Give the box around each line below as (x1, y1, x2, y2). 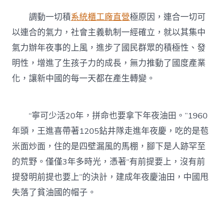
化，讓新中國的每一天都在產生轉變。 (12, 73, 156, 85)
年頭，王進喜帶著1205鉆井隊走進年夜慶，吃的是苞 (12, 125, 209, 137)
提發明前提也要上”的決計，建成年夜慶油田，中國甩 (12, 171, 209, 183)
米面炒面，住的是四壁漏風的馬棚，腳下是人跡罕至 (12, 141, 206, 153)
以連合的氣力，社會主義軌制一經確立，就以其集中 (12, 27, 206, 39)
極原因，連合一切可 (130, 11, 206, 23)
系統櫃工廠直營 (71, 11, 130, 23)
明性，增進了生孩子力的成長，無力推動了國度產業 (12, 57, 206, 69)
